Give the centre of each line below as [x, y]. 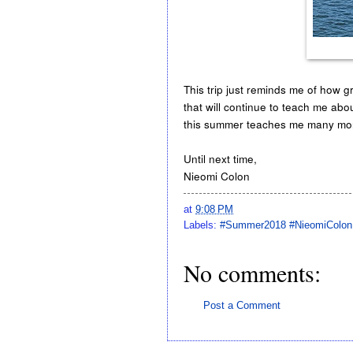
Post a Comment [242, 306]
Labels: [202, 225]
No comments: [252, 273]
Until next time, [220, 159]
